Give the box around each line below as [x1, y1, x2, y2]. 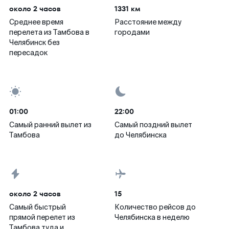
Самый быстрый [9, 202, 66, 212]
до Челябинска [114, 130, 167, 140]
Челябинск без [9, 38, 60, 47]
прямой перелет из [9, 213, 75, 222]
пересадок [9, 48, 48, 57]
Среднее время [9, 17, 63, 27]
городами [114, 28, 150, 37]
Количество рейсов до [114, 202, 196, 212]
